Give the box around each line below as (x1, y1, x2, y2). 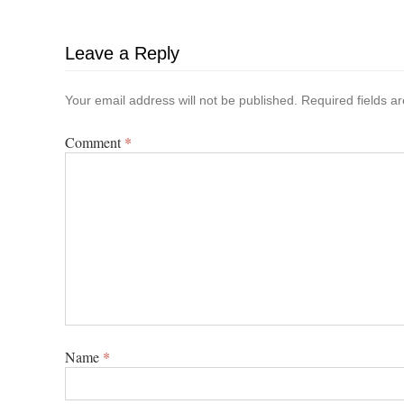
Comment (65, 133, 124, 151)
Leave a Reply (65, 43, 179, 63)
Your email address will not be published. (65, 93, 298, 107)
